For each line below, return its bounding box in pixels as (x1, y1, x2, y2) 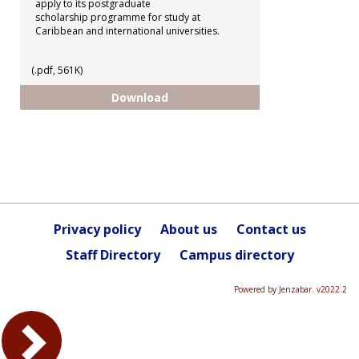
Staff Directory (65, 245, 160, 264)
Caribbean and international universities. (35, 23, 220, 38)
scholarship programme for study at (35, 10, 200, 24)
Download (111, 89, 168, 105)
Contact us (236, 220, 306, 238)
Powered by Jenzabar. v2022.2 (234, 283, 347, 295)
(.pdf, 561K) (31, 63, 83, 77)
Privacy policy (53, 220, 141, 238)
